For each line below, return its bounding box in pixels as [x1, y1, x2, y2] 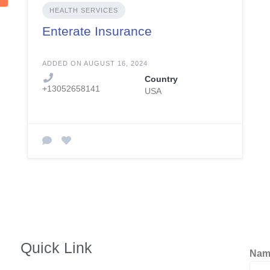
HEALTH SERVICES [49, 7, 118, 14]
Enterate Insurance [42, 24, 152, 38]
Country [144, 74, 178, 84]
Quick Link [20, 239, 92, 256]
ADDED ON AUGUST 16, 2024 [42, 60, 148, 67]
